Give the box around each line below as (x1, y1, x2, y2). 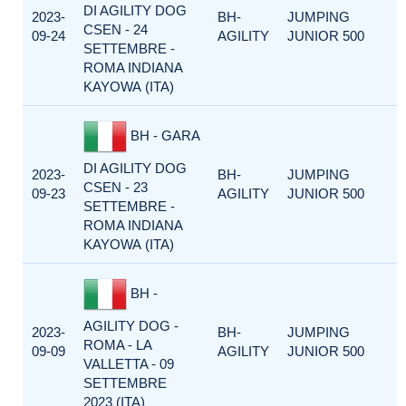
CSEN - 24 (83, 22, 148, 37)
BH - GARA (127, 127, 199, 143)
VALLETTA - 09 (83, 356, 174, 372)
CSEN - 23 (83, 179, 148, 195)
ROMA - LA (83, 337, 151, 353)
